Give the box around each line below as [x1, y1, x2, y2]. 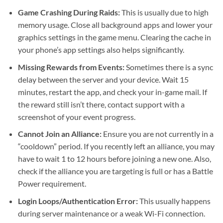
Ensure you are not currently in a [101, 129, 214, 139]
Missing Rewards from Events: [17, 62, 124, 72]
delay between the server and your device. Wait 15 [17, 74, 189, 84]
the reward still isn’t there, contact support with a [17, 99, 185, 109]
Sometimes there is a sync [124, 62, 213, 72]
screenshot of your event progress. [17, 111, 135, 121]
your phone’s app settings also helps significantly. [17, 44, 184, 54]
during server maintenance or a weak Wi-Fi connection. [17, 208, 205, 218]
